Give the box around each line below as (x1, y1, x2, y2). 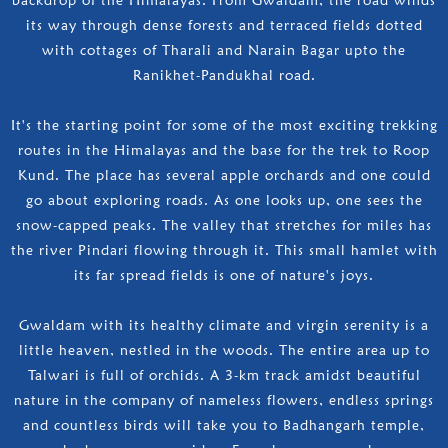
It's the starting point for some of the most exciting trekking (10, 116, 438, 133)
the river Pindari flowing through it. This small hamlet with (10, 241, 438, 258)
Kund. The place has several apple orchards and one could (17, 166, 431, 183)
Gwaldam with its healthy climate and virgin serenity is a (19, 316, 429, 333)
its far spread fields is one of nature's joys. (74, 266, 374, 283)
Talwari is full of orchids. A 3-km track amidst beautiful (27, 366, 421, 383)
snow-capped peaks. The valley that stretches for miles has (16, 216, 432, 233)
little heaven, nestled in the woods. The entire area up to (18, 341, 430, 358)
